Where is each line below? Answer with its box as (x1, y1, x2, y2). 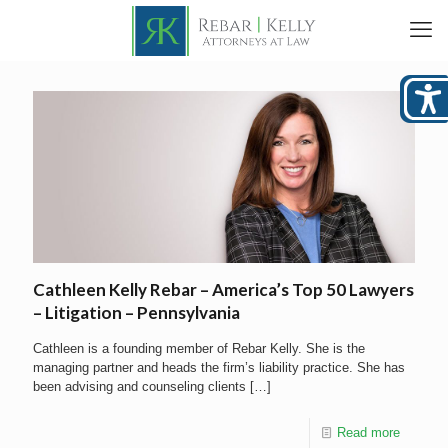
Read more (337, 424, 400, 440)
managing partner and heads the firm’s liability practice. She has (33, 359, 405, 375)
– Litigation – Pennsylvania (33, 301, 240, 323)
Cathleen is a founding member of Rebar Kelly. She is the (33, 340, 365, 356)
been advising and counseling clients (33, 378, 246, 394)
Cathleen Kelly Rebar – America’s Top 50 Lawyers (33, 278, 414, 300)
